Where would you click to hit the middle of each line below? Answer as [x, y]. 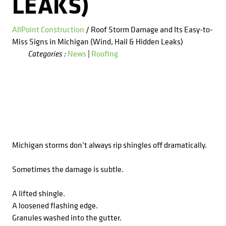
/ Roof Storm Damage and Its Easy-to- [149, 29]
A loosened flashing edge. [55, 205]
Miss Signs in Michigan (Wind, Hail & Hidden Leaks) [98, 41]
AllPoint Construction [48, 29]
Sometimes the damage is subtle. [68, 169]
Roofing [105, 53]
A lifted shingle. [39, 193]
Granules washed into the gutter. [67, 217]
